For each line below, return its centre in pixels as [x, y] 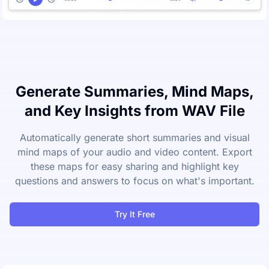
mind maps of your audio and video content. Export [134, 152]
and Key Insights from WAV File [134, 110]
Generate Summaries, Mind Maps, [134, 91]
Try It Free [134, 214]
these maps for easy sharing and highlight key [134, 166]
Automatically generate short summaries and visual [134, 137]
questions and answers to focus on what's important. [134, 180]
